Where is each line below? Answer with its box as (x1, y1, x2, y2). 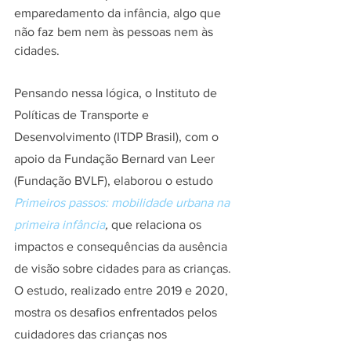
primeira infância (14, 218, 105, 232)
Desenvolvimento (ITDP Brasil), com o (14, 130, 222, 144)
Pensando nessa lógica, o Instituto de (14, 86, 220, 100)
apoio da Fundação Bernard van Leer (14, 152, 218, 166)
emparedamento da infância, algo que (14, 6, 224, 20)
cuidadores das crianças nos (14, 327, 170, 342)
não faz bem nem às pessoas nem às (14, 25, 216, 39)
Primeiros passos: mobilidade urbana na (14, 196, 233, 210)
